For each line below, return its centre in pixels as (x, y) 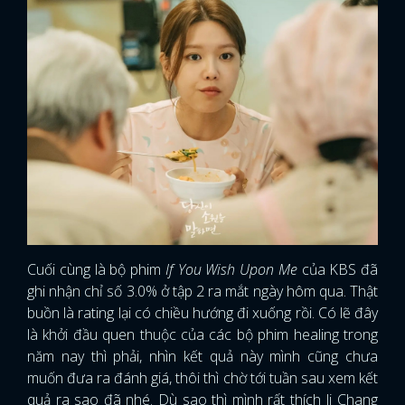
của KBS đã (337, 269)
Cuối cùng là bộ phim (94, 269)
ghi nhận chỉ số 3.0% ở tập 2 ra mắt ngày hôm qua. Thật (202, 291)
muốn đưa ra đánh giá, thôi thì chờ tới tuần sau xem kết (202, 377)
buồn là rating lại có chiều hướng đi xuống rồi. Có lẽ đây (202, 312)
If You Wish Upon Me (229, 269)
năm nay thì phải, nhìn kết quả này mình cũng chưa (202, 356)
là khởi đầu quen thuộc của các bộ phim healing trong (202, 334)
